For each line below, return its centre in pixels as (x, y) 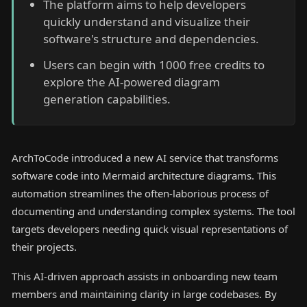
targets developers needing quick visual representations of (150, 229)
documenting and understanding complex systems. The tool (153, 211)
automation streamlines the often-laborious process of (140, 194)
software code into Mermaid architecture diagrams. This (144, 176)
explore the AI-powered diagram (131, 82)
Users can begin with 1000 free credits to (153, 64)
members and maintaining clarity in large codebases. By (144, 294)
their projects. (44, 247)
